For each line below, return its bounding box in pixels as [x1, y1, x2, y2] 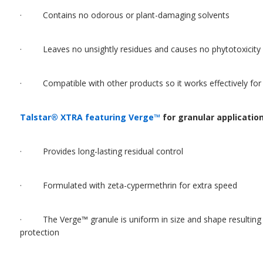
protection [20, 227, 59, 238]
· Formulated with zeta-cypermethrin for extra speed [20, 180, 237, 191]
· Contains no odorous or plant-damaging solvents [20, 9, 230, 21]
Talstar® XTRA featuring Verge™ [20, 112, 160, 123]
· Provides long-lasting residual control [20, 146, 183, 157]
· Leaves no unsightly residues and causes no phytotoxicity [20, 43, 261, 55]
